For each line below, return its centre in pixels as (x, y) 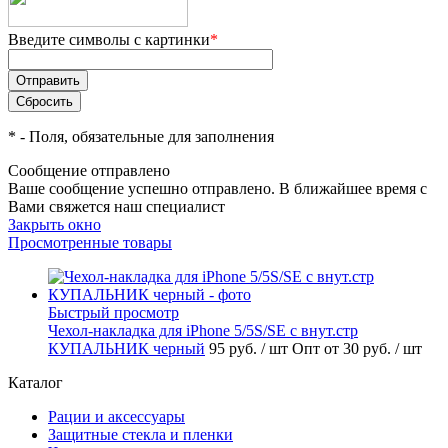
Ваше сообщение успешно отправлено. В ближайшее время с (217, 189)
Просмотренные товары (90, 243)
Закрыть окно (54, 225)
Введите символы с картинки (109, 40)
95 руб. (235, 349)
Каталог (35, 383)
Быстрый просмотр (113, 313)
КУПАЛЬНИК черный (126, 349)
